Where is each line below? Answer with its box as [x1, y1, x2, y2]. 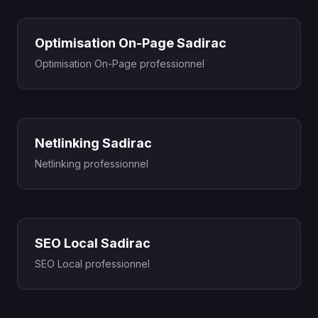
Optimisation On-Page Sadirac [35, 35, 226, 50]
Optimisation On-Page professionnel [35, 57, 204, 70]
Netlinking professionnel [35, 158, 148, 170]
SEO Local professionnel [35, 258, 150, 270]
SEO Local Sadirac [35, 236, 150, 251]
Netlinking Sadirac [35, 136, 152, 150]
